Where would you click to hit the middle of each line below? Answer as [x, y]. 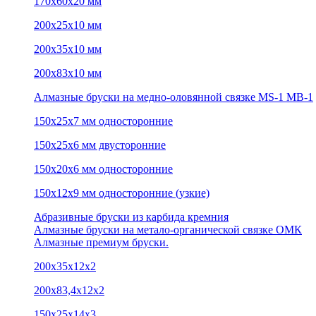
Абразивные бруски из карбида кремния [131, 217]
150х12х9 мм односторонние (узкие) [122, 193]
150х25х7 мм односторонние [103, 121]
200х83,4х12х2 [69, 290]
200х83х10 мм [68, 73]
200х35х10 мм [68, 49]
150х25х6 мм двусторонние [100, 145]
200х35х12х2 [65, 266]
